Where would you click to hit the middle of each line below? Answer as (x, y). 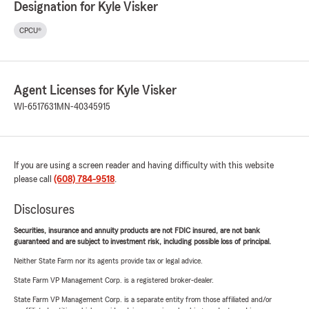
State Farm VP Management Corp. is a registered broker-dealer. (114, 280)
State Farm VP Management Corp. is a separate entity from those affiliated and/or (143, 300)
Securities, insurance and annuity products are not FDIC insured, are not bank (137, 231)
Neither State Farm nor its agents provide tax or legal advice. (108, 261)
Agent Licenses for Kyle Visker (95, 91)
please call (34, 180)
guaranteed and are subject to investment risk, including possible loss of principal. (142, 242)
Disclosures (44, 210)
